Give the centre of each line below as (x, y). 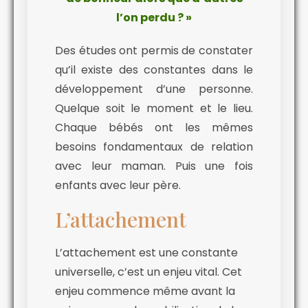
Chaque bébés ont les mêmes (154, 128)
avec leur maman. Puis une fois (154, 166)
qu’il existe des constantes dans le (154, 70)
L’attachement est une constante (146, 253)
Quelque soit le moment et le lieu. (154, 109)
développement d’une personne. (154, 89)
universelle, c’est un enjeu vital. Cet (148, 272)
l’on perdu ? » (154, 18)
